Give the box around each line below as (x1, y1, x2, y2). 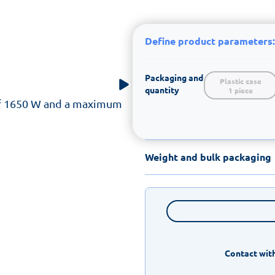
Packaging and (145, 71, 203, 83)
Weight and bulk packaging (145, 150, 271, 163)
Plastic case (220, 76, 261, 86)
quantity (145, 83, 179, 95)
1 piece (228, 85, 253, 95)
